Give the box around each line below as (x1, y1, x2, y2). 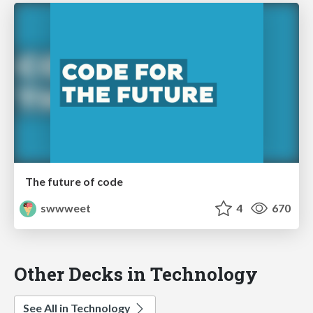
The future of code (25, 175, 123, 189)
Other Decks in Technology (14, 261, 258, 286)
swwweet (38, 201, 92, 215)
